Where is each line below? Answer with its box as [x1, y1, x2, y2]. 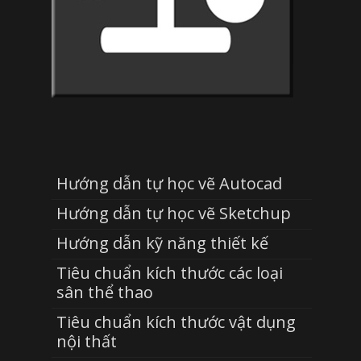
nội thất [56, 330, 117, 352]
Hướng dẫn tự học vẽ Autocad [56, 172, 282, 194]
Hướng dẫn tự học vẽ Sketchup [56, 201, 291, 224]
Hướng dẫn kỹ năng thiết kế [56, 231, 268, 254]
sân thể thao [56, 280, 153, 303]
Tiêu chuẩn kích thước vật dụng [56, 310, 296, 333]
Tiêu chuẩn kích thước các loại [56, 261, 283, 284]
